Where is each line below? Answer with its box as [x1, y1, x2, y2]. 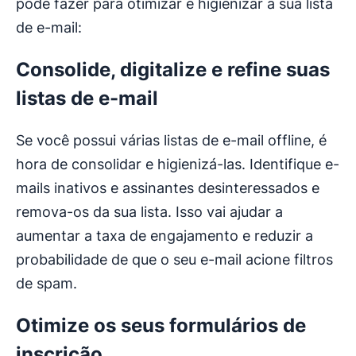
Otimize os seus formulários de [16, 314, 306, 338]
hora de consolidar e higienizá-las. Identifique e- [16, 156, 339, 173]
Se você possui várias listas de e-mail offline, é [16, 132, 327, 149]
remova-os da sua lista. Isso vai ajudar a [16, 203, 283, 221]
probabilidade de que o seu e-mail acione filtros [16, 251, 333, 269]
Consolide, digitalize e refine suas [16, 58, 330, 82]
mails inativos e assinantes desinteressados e [16, 180, 319, 197]
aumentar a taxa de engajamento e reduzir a [16, 227, 313, 245]
